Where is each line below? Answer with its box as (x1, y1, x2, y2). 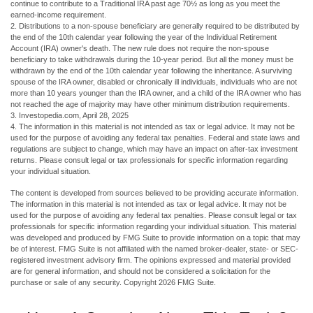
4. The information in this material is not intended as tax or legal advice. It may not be (10, 122, 295, 131)
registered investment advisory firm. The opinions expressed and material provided (10, 256, 291, 265)
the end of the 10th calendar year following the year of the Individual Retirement (10, 33, 277, 42)
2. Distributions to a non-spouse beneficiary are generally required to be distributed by (10, 22, 300, 31)
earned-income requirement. (10, 10, 106, 20)
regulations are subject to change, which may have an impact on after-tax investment (10, 145, 298, 154)
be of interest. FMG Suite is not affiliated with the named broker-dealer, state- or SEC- (10, 245, 298, 254)
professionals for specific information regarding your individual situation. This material (10, 222, 296, 231)
